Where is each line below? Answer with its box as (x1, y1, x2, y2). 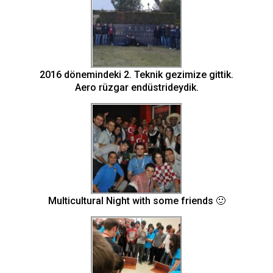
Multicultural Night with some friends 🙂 (48, 194, 225, 207)
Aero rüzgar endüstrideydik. (74, 81, 199, 93)
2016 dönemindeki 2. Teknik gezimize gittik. (40, 68, 233, 80)
